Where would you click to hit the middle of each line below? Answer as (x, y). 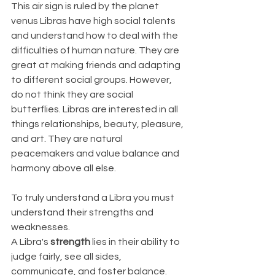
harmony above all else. (64, 168)
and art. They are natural (68, 139)
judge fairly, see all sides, (67, 257)
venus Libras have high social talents (94, 21)
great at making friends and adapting (97, 65)
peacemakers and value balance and (96, 154)
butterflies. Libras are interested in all (95, 110)
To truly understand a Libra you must (94, 198)
